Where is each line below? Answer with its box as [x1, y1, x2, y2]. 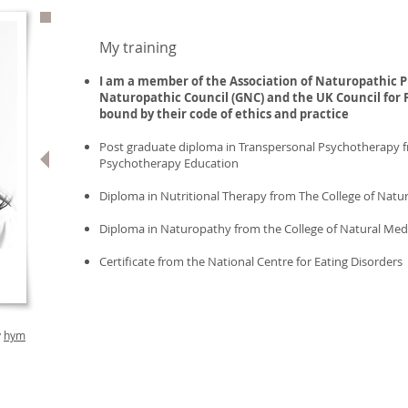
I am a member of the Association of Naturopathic [99, 73, 400, 89]
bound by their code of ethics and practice [99, 106, 349, 122]
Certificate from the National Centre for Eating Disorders [99, 253, 403, 270]
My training [99, 37, 177, 57]
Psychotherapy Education [99, 155, 239, 171]
